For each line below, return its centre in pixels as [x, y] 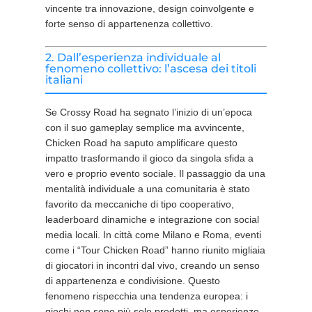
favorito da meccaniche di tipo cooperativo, [139, 204]
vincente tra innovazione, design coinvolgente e [149, 8]
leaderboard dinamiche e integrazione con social [152, 219]
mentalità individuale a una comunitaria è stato [147, 189]
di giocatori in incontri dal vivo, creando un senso [152, 265]
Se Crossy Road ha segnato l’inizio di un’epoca [148, 112]
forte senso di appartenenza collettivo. [129, 24]
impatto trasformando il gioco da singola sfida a [149, 158]
